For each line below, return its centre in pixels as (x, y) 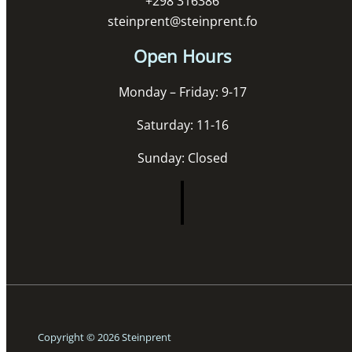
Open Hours (182, 55)
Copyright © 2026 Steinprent (104, 337)
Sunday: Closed (182, 158)
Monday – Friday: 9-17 (182, 92)
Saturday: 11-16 (182, 125)
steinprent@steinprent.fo (182, 21)
